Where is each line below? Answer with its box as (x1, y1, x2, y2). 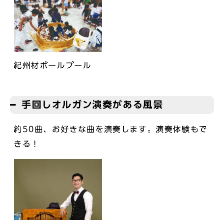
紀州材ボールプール (14, 61, 92, 69)
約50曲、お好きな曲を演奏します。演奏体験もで (14, 125, 208, 133)
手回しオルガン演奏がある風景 (22, 99, 164, 109)
